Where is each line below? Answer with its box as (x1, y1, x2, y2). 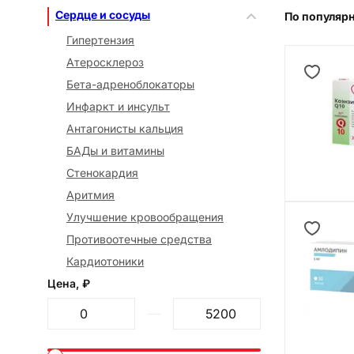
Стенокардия (66, 166, 138, 180)
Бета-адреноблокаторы (66, 77, 194, 92)
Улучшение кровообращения (66, 210, 224, 224)
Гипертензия (66, 33, 134, 47)
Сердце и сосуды (55, 8, 150, 22)
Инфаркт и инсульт (66, 100, 170, 114)
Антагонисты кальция (66, 122, 183, 136)
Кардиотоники (66, 254, 144, 269)
